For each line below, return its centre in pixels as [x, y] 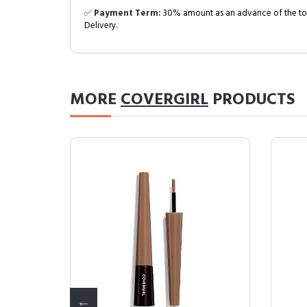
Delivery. [101, 26]
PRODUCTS [251, 100]
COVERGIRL [164, 100]
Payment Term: [127, 13]
